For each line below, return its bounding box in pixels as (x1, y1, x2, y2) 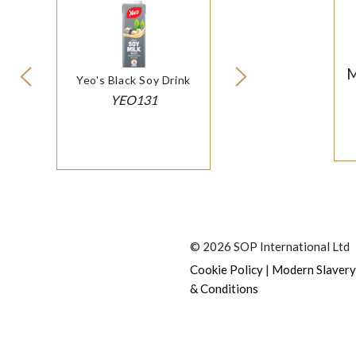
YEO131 (110, 92, 157, 108)
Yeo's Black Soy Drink (76, 73, 191, 87)
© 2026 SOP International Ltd (190, 239, 350, 254)
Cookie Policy (190, 262, 263, 277)
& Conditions (190, 281, 258, 296)
